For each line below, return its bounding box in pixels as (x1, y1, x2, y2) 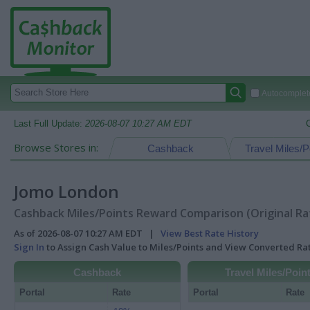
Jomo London (14, 180, 119, 203)
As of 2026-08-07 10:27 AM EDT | (14, 227, 161, 239)
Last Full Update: (14, 118, 85, 129)
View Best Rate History (161, 227, 259, 239)
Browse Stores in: (14, 140, 98, 154)
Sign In (14, 241, 44, 253)
